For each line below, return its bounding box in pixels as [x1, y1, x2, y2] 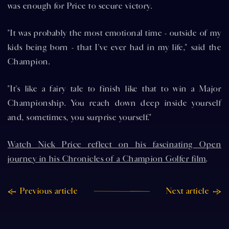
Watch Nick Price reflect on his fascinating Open [8, 139, 221, 150]
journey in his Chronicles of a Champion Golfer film [8, 153, 207, 164]
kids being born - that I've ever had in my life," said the [8, 42, 221, 53]
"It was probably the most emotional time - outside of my [8, 28, 221, 38]
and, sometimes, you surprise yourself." [8, 112, 152, 123]
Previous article [20, 186, 78, 196]
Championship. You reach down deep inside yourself [8, 98, 221, 108]
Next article [166, 186, 209, 196]
